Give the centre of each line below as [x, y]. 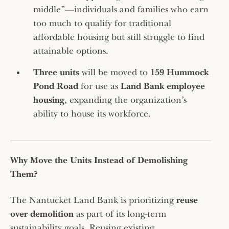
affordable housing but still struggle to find [119, 37]
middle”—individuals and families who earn [121, 9]
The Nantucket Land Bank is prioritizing [93, 200]
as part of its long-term [120, 214]
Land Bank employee [163, 86]
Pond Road [56, 86]
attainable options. [71, 51]
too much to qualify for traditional [102, 23]
